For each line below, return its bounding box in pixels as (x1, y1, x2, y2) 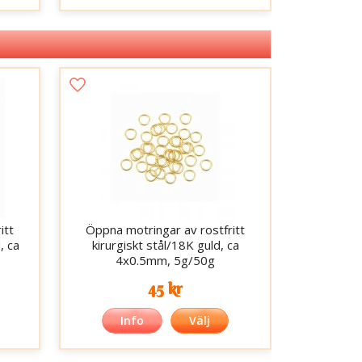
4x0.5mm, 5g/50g (116, 252, 216, 269)
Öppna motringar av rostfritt (86, 221, 246, 238)
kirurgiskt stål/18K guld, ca (91, 237, 239, 254)
